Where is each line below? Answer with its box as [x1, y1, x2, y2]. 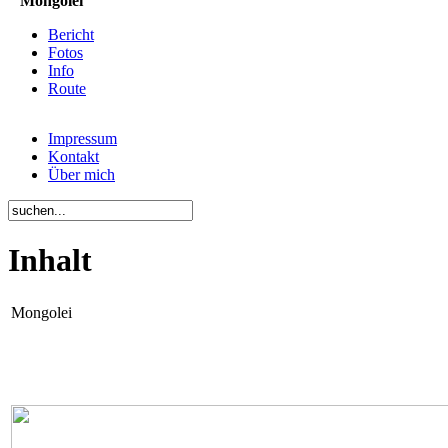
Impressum [48, 129, 117, 147]
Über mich [48, 165, 115, 183]
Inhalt [8, 242, 92, 279]
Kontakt [48, 147, 99, 165]
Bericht [48, 25, 94, 43]
